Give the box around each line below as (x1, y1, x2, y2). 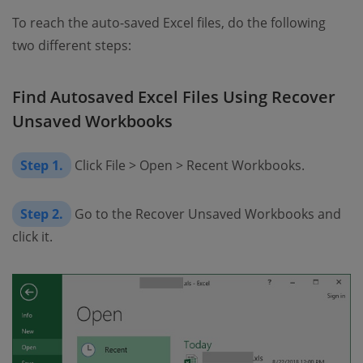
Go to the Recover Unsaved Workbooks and (71, 205, 341, 224)
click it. (12, 228, 53, 246)
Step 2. (20, 205, 63, 224)
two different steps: (12, 36, 131, 55)
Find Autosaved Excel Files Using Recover (12, 86, 335, 109)
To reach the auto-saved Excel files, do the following (12, 14, 326, 32)
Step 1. (20, 156, 63, 175)
